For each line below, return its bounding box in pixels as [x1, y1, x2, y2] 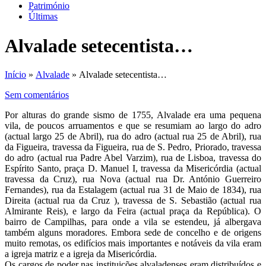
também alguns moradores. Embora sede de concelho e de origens [5, 227, 261, 238]
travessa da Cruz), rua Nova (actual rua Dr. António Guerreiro [5, 174, 261, 185]
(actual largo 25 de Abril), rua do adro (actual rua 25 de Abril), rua [5, 131, 261, 142]
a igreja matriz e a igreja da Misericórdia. [5, 249, 157, 259]
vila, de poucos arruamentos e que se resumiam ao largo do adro [5, 121, 261, 131]
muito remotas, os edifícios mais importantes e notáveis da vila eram [5, 238, 261, 249]
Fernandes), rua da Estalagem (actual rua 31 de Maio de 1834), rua [5, 185, 261, 195]
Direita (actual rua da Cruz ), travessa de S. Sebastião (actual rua [5, 195, 261, 206]
